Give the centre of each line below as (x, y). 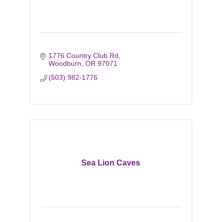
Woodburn (65, 63)
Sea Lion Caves (111, 163)
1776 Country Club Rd (84, 55)
